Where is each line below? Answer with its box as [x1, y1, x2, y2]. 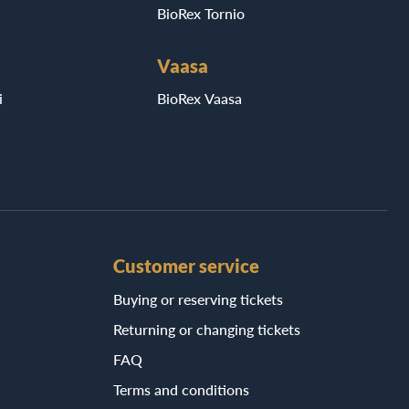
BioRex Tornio [156, 4, 245, 22]
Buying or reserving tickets [113, 289, 283, 308]
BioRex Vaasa [156, 89, 242, 107]
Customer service [113, 254, 259, 277]
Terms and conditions [113, 380, 249, 398]
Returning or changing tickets [113, 320, 300, 338]
